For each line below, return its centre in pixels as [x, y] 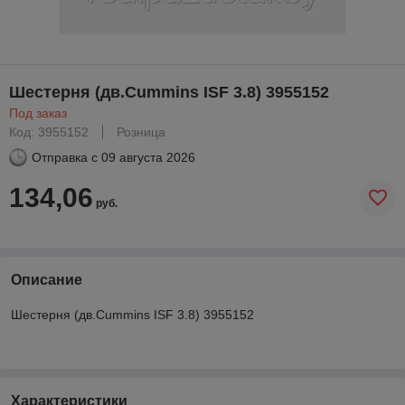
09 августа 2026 [148, 157]
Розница [141, 132]
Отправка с [65, 157]
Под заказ [38, 113]
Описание [47, 279]
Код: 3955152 [49, 132]
